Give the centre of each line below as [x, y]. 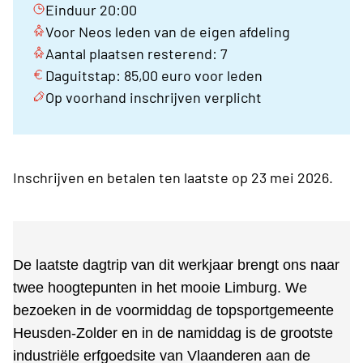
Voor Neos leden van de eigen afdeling [168, 32]
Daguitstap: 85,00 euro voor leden [154, 76]
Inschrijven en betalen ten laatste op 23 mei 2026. [173, 178]
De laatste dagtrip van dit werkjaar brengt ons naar [176, 265]
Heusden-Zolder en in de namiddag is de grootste [173, 333]
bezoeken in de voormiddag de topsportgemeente [173, 311]
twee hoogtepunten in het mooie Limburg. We [160, 288]
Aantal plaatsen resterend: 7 [137, 54]
